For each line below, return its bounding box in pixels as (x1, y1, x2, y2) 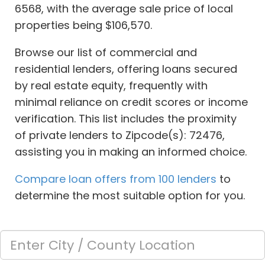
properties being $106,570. (15, 18, 152, 33)
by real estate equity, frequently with (15, 78, 208, 93)
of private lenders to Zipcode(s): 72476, (15, 128, 225, 143)
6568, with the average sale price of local (15, 1, 233, 17)
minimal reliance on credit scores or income (15, 95, 248, 110)
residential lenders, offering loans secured (15, 62, 237, 77)
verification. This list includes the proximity (15, 111, 237, 127)
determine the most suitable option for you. (15, 188, 245, 203)
